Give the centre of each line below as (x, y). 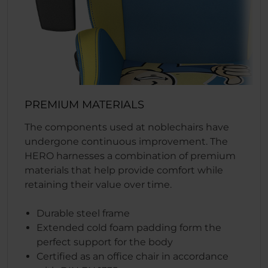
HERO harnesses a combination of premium (130, 156)
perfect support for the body (105, 242)
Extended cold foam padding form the (129, 227)
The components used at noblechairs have (127, 127)
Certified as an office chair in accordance (133, 256)
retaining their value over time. (98, 184)
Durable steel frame (83, 213)
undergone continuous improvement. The (126, 141)
